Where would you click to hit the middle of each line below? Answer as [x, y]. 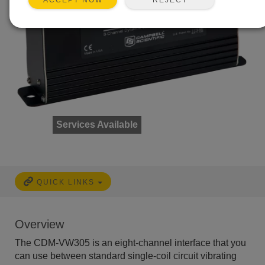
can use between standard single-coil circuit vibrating [126, 256]
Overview [39, 224]
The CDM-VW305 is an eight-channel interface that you [130, 243]
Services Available [97, 125]
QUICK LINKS [67, 182]
